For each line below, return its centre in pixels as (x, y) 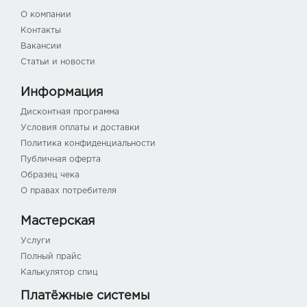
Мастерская (58, 222)
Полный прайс (51, 257)
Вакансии (41, 47)
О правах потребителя (69, 191)
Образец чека (50, 175)
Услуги (36, 241)
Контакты (41, 31)
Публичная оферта (61, 160)
